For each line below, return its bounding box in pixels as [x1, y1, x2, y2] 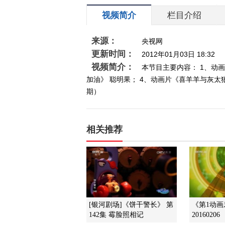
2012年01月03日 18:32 [142, 50, 215, 58]
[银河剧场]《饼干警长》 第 [89, 201, 173, 208]
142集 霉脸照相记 [89, 211, 144, 218]
